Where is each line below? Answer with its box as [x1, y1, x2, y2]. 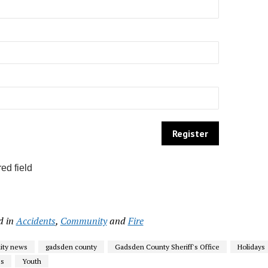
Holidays [237, 242, 265, 252]
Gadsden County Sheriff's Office [114, 242, 220, 252]
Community [60, 214, 107, 228]
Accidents [16, 214, 56, 228]
